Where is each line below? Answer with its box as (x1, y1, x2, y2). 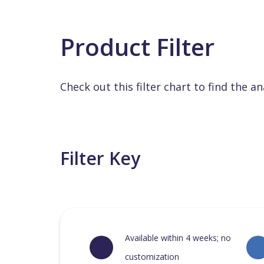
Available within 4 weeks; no (125, 232, 231, 243)
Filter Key (60, 146, 140, 170)
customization (125, 251, 179, 262)
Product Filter (60, 31, 214, 63)
